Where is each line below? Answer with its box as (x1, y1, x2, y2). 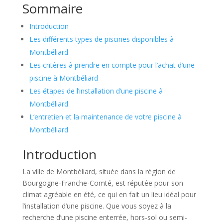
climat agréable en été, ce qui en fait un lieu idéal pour (22, 189, 196, 199)
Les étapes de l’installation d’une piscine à (29, 86, 163, 96)
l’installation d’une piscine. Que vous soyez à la (22, 201, 171, 211)
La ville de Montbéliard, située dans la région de (22, 166, 176, 176)
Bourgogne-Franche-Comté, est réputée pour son (22, 178, 183, 188)
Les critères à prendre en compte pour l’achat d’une (29, 60, 195, 70)
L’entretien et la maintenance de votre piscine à (29, 111, 182, 121)
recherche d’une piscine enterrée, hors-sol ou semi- (22, 212, 187, 222)
